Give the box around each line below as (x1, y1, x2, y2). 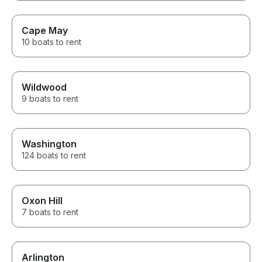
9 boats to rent (22, 94, 78, 104)
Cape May (22, 25, 68, 37)
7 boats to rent (22, 207, 78, 218)
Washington (22, 138, 77, 150)
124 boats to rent (22, 150, 86, 161)
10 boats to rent (22, 37, 81, 47)
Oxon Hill (22, 195, 63, 207)
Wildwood (22, 81, 67, 94)
